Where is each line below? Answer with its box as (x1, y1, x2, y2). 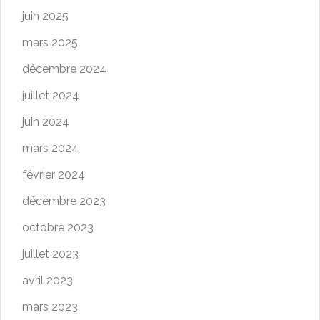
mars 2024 (22, 141, 79, 156)
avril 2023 (22, 274, 73, 288)
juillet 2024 (22, 89, 79, 103)
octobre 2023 (22, 221, 94, 235)
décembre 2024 (22, 62, 106, 76)
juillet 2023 (22, 247, 79, 261)
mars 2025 (22, 36, 78, 50)
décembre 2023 (22, 194, 106, 209)
